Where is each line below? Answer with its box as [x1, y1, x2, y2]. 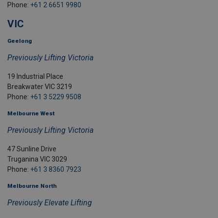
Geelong [7, 37, 32, 45]
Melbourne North [7, 182, 56, 190]
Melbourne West [7, 110, 54, 117]
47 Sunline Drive [7, 145, 56, 153]
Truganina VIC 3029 [7, 155, 67, 163]
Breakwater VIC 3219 [7, 83, 72, 91]
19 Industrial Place [7, 73, 63, 81]
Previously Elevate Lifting [7, 198, 92, 208]
